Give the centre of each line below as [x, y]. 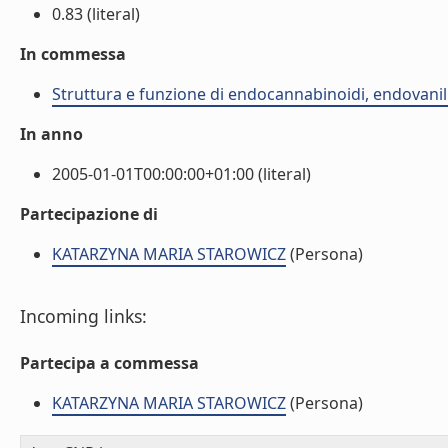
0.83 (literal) [96, 14]
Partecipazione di [89, 214]
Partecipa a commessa [109, 363]
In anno [51, 134]
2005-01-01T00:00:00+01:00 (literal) [181, 174]
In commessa [73, 54]
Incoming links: [83, 316]
